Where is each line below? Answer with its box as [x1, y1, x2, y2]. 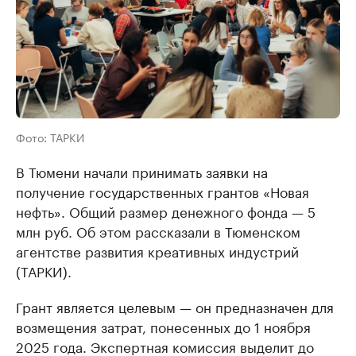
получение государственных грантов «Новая [16, 180, 309, 201]
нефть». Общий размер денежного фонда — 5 [16, 199, 315, 221]
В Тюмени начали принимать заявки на [16, 160, 268, 181]
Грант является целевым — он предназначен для [16, 295, 334, 316]
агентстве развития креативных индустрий [16, 239, 299, 261]
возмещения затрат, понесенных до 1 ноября [16, 315, 311, 336]
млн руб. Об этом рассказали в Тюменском [16, 219, 300, 241]
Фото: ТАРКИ [16, 127, 84, 145]
